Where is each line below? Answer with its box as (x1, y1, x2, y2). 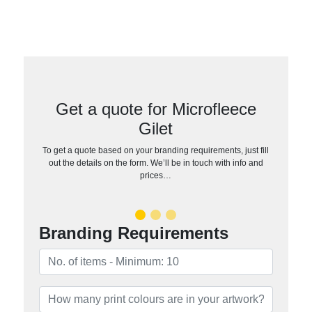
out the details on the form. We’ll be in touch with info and (48, 157, 263, 168)
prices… (140, 170, 172, 180)
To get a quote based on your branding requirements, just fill (42, 145, 270, 155)
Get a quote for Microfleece (55, 99, 256, 118)
